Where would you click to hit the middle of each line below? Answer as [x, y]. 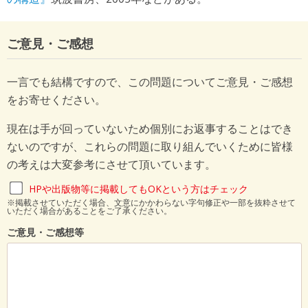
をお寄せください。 [56, 99]
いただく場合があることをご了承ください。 [89, 210]
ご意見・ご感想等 [45, 232]
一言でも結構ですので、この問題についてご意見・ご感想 [150, 81]
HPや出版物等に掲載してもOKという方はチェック [138, 188]
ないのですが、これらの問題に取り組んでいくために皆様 [150, 146]
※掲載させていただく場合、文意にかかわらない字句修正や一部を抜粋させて [151, 202]
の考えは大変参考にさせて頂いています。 [111, 164]
